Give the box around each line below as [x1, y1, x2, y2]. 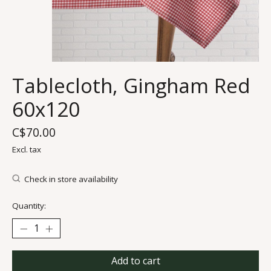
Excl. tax [12, 144, 41, 155]
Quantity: [12, 200, 46, 212]
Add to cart [111, 254, 160, 268]
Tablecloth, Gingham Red [12, 72, 250, 100]
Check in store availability [24, 174, 118, 185]
